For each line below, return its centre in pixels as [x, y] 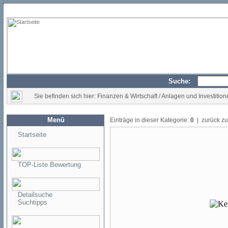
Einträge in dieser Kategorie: [150, 120]
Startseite [32, 135]
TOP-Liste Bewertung [49, 165]
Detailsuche [35, 195]
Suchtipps [33, 202]
